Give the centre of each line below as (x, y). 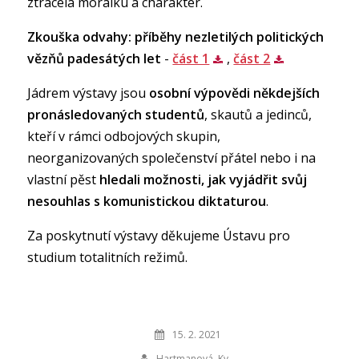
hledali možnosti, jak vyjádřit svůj (204, 180)
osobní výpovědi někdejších (235, 93)
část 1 (191, 59)
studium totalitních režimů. (108, 258)
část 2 (252, 59)
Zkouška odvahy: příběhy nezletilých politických (176, 37)
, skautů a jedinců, (258, 115)
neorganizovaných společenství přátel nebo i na (172, 158)
